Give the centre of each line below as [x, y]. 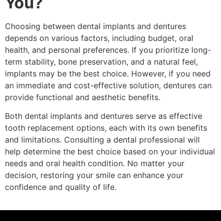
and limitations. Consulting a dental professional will [102, 140]
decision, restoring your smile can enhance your [94, 175]
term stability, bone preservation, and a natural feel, [101, 62]
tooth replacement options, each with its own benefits [106, 128]
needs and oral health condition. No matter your [95, 164]
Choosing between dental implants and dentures [95, 26]
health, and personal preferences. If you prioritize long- [108, 50]
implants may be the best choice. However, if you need [108, 74]
